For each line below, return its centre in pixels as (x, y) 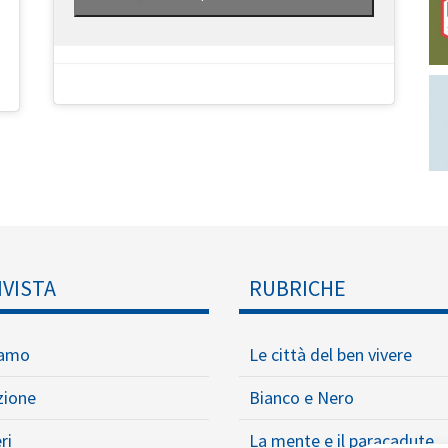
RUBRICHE (297, 287)
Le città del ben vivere (330, 354)
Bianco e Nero (301, 397)
